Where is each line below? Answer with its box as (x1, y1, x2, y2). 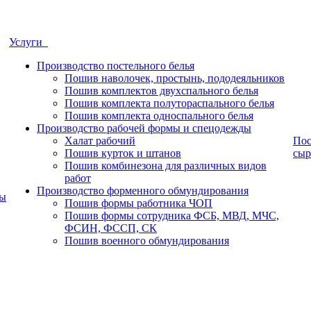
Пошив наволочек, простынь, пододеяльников (65, 72, 285, 84)
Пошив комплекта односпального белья (65, 110, 253, 121)
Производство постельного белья (37, 60, 194, 72)
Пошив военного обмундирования (65, 235, 229, 246)
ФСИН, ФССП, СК (65, 222, 157, 234)
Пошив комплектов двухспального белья (65, 85, 258, 96)
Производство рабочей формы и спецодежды (37, 122, 251, 134)
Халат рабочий (65, 135, 135, 146)
